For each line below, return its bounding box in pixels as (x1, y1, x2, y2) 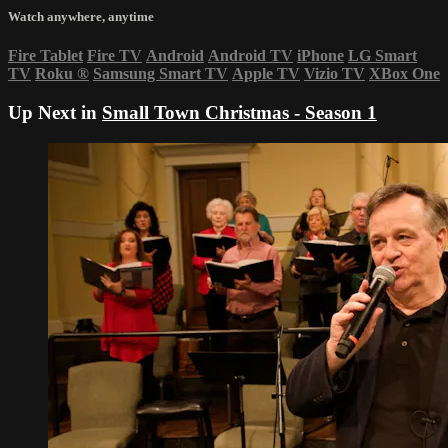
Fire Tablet (8, 47, 83, 65)
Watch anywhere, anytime (8, 9, 154, 25)
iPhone (297, 47, 344, 65)
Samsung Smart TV (93, 65, 228, 83)
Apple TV (232, 65, 300, 83)
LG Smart (348, 47, 417, 65)
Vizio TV (304, 65, 365, 83)
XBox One (369, 65, 440, 83)
